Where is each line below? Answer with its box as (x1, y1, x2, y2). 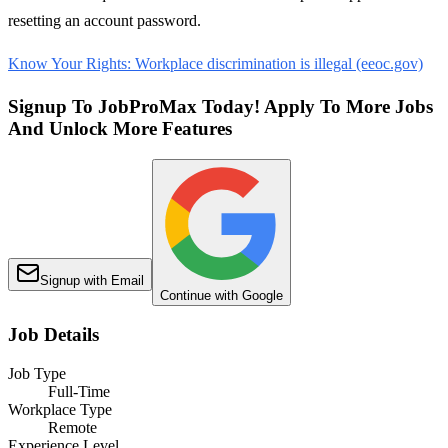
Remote (48, 419, 97, 437)
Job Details (8, 324, 99, 346)
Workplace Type (8, 401, 112, 419)
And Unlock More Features (8, 117, 232, 139)
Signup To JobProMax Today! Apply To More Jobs (8, 95, 433, 117)
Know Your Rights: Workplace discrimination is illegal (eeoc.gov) (8, 55, 423, 73)
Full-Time (48, 383, 110, 401)
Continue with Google (160, 287, 283, 303)
